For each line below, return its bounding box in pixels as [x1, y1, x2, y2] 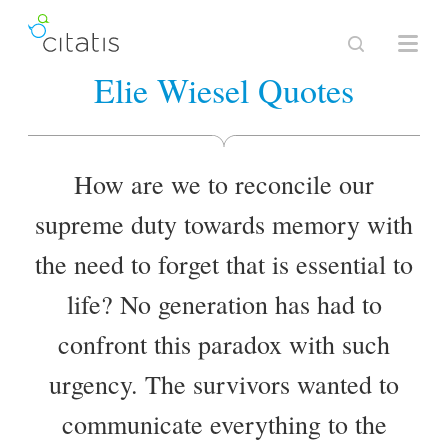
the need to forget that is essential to [35, 247, 413, 281]
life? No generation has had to [66, 287, 382, 321]
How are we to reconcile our [74, 167, 374, 201]
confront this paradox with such [58, 327, 390, 361]
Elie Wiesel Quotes [94, 67, 354, 113]
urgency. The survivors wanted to [49, 367, 399, 401]
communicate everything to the [61, 407, 387, 441]
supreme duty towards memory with [35, 207, 413, 241]
